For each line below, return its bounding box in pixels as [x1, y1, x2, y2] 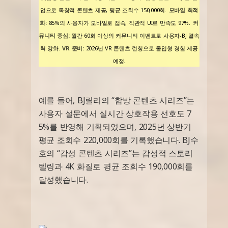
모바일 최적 [168, 6, 198, 14]
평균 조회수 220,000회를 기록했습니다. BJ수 [38, 134, 198, 146]
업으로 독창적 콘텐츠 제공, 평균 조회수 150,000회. [40, 6, 166, 14]
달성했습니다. [38, 174, 88, 185]
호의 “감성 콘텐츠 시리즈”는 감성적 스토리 [38, 147, 193, 159]
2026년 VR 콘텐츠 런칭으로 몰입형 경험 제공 [83, 44, 198, 52]
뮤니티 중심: [39, 31, 70, 39]
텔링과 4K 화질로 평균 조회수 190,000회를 [38, 160, 193, 172]
